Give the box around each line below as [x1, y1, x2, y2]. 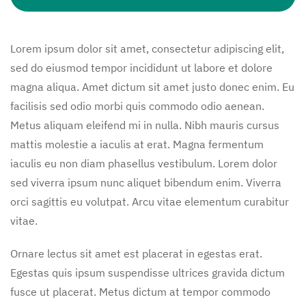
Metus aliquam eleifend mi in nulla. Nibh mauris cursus [10, 117, 279, 132]
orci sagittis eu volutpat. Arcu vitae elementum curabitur [10, 194, 289, 208]
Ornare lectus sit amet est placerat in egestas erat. [10, 246, 262, 260]
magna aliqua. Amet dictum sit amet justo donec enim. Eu [10, 79, 294, 94]
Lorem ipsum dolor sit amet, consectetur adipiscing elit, [10, 41, 284, 55]
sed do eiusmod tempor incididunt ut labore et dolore [10, 60, 273, 74]
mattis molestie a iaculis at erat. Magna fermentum [10, 137, 264, 151]
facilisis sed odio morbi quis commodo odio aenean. [10, 98, 264, 113]
